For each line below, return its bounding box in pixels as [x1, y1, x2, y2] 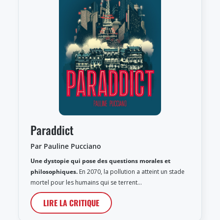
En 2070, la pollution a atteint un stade [78, 167, 185, 176]
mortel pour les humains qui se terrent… [30, 178, 142, 187]
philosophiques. [30, 167, 78, 176]
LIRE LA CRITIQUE [43, 196, 99, 209]
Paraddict [30, 121, 74, 138]
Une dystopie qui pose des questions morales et [30, 156, 170, 165]
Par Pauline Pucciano [30, 141, 101, 151]
